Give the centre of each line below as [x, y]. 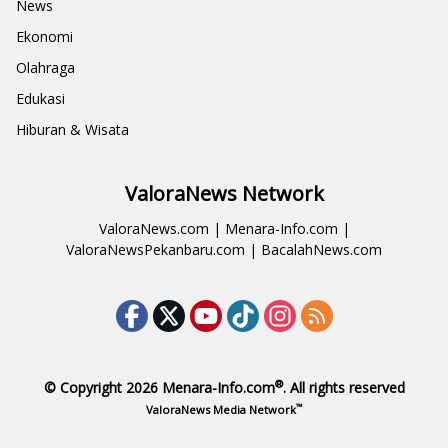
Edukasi [40, 99]
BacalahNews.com [321, 250]
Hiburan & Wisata [72, 130]
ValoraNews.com [153, 229]
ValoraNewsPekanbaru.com [155, 250]
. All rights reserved [343, 388]
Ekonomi [44, 37]
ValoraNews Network [224, 194]
